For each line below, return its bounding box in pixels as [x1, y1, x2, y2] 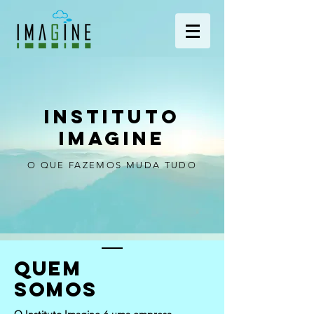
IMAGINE [59, 126, 165, 150]
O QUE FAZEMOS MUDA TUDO [27, 160, 197, 170]
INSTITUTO [44, 104, 180, 128]
